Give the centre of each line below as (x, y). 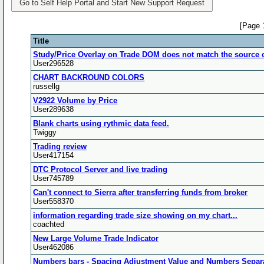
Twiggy (45, 132)
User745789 (54, 178)
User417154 (54, 155)
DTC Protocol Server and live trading (100, 169)
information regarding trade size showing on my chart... (136, 215)
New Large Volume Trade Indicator (96, 238)
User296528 (54, 63)
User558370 (54, 201)
